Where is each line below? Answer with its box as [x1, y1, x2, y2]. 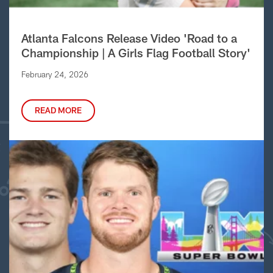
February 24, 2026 [21, 69, 88, 80]
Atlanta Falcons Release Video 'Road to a [21, 31, 237, 46]
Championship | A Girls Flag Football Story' [21, 46, 250, 60]
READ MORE [34, 105, 82, 116]
